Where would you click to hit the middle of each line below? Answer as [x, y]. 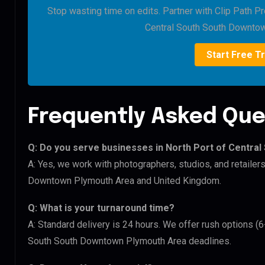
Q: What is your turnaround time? [101, 208]
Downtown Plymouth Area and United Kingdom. [125, 180]
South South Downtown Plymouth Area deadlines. [130, 241]
